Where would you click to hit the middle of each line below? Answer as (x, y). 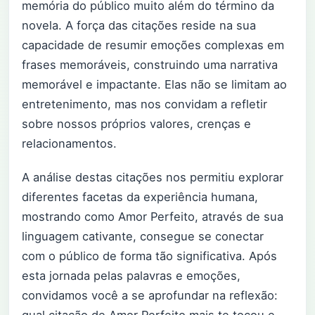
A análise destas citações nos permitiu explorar (153, 178)
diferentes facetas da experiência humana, (140, 197)
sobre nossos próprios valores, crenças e (136, 123)
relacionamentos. (69, 143)
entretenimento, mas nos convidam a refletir (144, 104)
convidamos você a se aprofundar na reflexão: (150, 296)
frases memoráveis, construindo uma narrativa (150, 64)
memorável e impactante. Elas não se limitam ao (154, 84)
